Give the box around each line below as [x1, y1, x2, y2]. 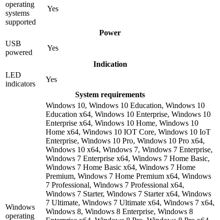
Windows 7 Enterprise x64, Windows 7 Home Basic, [46, 154, 210, 163]
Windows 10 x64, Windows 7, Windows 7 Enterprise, [46, 145, 213, 154]
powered [5, 48, 32, 56]
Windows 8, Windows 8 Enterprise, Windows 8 [46, 207, 193, 216]
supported [5, 17, 36, 26]
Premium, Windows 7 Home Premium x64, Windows [46, 171, 211, 180]
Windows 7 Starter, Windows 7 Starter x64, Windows [46, 189, 211, 198]
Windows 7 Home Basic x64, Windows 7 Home [46, 163, 195, 171]
